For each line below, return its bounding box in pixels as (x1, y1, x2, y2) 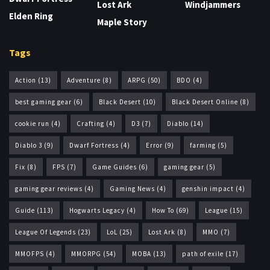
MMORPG (71, 250, 101, 259)
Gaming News (110, 184, 155, 193)
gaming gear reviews (15, 184, 83, 193)
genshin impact (182, 184, 234, 193)
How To (152, 206, 174, 215)
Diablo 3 (15, 141, 42, 150)
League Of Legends (15, 228, 76, 237)
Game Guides (92, 163, 137, 172)
